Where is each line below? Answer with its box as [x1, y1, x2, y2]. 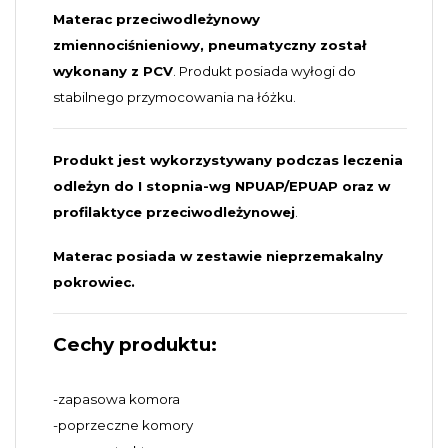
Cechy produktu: [53, 332, 217, 356]
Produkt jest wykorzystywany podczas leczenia [53, 151, 403, 168]
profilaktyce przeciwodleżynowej [53, 203, 295, 220]
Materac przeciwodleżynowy [53, 10, 260, 27]
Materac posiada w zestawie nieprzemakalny [53, 247, 383, 264]
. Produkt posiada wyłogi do [173, 62, 356, 79]
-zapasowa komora [53, 390, 180, 407]
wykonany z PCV [53, 62, 173, 79]
